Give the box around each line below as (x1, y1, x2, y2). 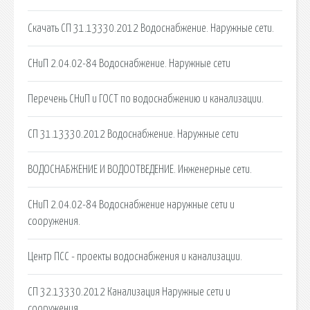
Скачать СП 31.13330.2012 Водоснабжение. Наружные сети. (28, 22, 274, 34)
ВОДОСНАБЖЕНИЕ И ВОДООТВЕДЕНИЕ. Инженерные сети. (28, 163, 252, 175)
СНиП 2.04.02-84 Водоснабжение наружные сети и (28, 199, 235, 210)
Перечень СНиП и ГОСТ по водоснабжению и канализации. (28, 93, 264, 104)
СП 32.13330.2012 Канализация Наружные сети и (28, 286, 230, 298)
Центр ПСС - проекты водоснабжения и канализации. (28, 250, 242, 262)
